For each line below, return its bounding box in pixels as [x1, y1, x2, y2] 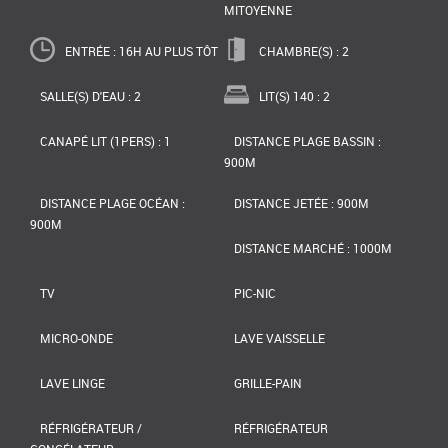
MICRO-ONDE [40, 330, 113, 347]
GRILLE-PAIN [234, 375, 302, 392]
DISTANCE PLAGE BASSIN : [234, 133, 381, 150]
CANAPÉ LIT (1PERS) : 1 [40, 133, 171, 150]
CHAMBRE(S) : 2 [259, 43, 349, 60]
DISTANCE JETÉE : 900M [234, 195, 369, 212]
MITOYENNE [224, 2, 292, 19]
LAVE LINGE [40, 375, 105, 392]
